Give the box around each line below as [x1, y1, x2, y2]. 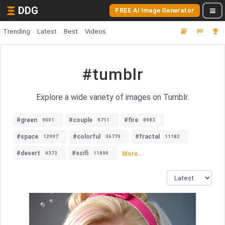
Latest [37, 28, 57, 35]
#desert [17, 150, 40, 157]
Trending [3, 28, 30, 35]
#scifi [72, 150, 88, 157]
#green [17, 117, 37, 124]
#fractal [135, 133, 160, 140]
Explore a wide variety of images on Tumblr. [36, 92, 189, 102]
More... [122, 150, 144, 157]
